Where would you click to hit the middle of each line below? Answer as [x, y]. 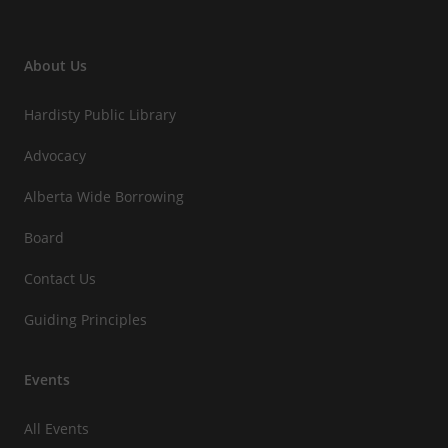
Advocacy [55, 156]
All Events [56, 429]
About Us [55, 66]
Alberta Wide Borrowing [104, 197]
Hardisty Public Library [100, 115]
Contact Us [60, 279]
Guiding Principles [85, 320]
